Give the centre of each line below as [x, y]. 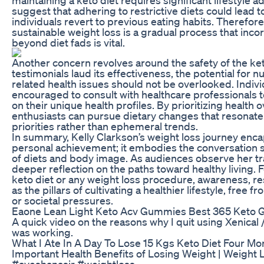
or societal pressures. [62, 200]
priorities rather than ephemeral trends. [105, 126]
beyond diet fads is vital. [68, 42]
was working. [42, 232]
